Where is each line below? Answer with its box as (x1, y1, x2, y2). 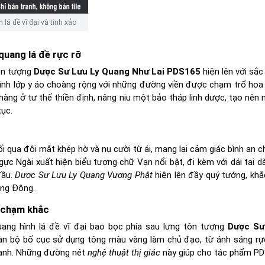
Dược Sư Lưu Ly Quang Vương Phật (15, 170, 153, 181)
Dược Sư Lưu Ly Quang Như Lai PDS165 (33, 66, 201, 77)
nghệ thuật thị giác (88, 247, 161, 258)
